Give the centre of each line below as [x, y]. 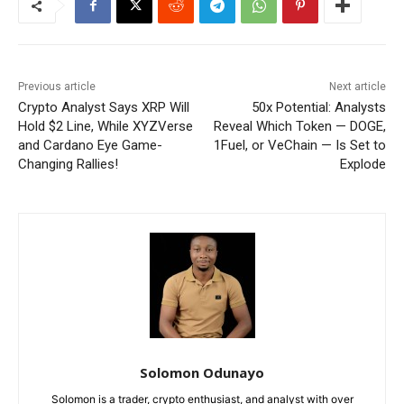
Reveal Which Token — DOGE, [299, 127]
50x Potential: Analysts [318, 108]
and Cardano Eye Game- [90, 146]
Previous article [57, 87]
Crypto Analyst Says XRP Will [104, 108]
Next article [357, 87]
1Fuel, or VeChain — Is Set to [299, 146]
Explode [363, 165]
